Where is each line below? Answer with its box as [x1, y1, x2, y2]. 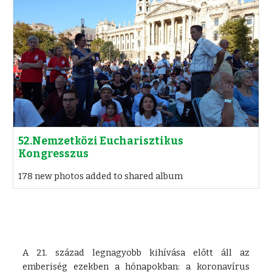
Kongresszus [18, 147, 89, 160]
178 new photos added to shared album [18, 170, 183, 182]
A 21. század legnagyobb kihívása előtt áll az [22, 247, 250, 258]
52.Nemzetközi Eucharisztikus [18, 134, 184, 148]
